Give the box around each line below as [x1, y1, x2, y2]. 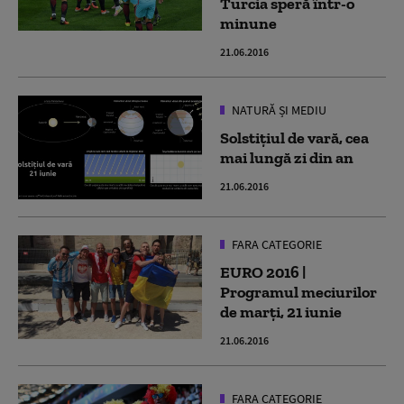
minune [220, 14, 277, 34]
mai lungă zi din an [220, 148, 353, 169]
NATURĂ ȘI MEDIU [229, 102, 326, 119]
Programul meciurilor [220, 282, 377, 303]
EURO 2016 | [220, 262, 306, 283]
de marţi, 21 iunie [220, 302, 342, 323]
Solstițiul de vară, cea [220, 128, 369, 149]
